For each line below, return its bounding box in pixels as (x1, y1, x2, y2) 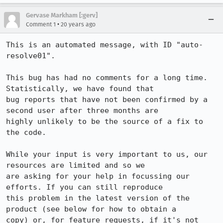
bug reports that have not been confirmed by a (6, 95, 208, 104)
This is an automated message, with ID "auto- (6, 40, 203, 49)
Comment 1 (26, 21, 56, 28)
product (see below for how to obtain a (6, 205, 176, 214)
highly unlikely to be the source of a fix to (6, 117, 203, 126)
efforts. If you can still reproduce (6, 183, 163, 192)
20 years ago (61, 21, 96, 28)
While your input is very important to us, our (6, 150, 208, 159)
